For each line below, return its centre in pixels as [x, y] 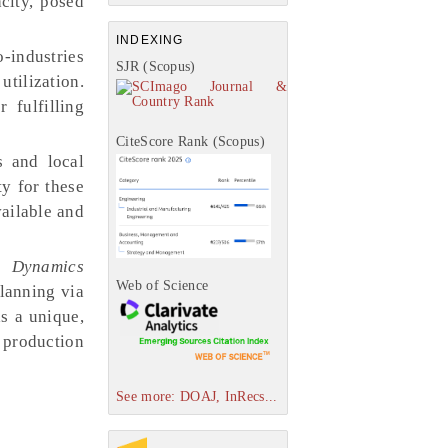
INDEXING [150, 40]
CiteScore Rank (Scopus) [190, 141]
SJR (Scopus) [156, 66]
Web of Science [162, 286]
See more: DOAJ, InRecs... [197, 396]
